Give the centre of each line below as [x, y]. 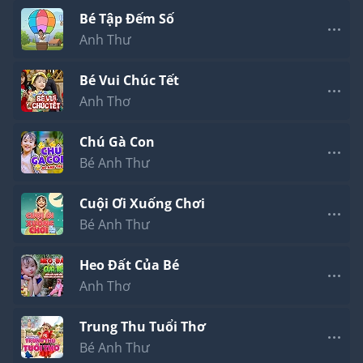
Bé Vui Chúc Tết [129, 80]
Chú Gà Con [117, 141]
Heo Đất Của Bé [129, 265]
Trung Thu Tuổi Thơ [143, 326]
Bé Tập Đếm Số [127, 18]
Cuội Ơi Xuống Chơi [142, 203]
